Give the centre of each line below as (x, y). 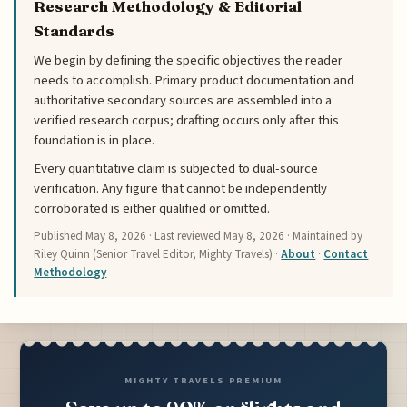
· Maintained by (324, 236)
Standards (74, 31)
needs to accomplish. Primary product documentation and (194, 81)
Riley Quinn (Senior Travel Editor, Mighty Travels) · (158, 254)
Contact (346, 254)
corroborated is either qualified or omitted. (152, 209)
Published (60, 236)
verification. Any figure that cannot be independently (181, 189)
